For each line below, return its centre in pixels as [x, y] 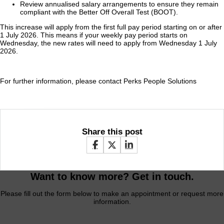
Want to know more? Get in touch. [112, 177]
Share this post [112, 131]
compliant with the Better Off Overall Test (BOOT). [99, 12]
